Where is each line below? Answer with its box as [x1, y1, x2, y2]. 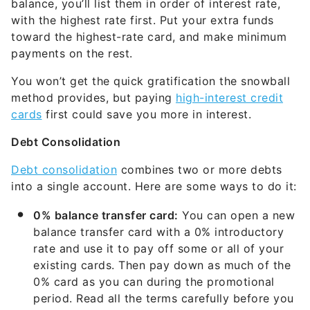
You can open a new [178, 208, 295, 223]
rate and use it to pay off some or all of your [33, 241, 284, 256]
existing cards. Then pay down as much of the [33, 258, 291, 273]
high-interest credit [176, 91, 283, 105]
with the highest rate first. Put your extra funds [11, 13, 274, 28]
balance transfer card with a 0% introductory [33, 225, 284, 239]
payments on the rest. [11, 46, 133, 61]
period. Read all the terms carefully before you [33, 291, 294, 306]
